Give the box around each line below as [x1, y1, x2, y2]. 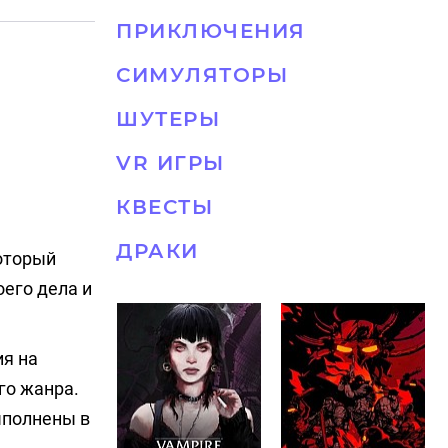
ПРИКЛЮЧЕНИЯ [116, 19, 306, 43]
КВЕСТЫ [116, 195, 213, 219]
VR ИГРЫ [116, 151, 225, 175]
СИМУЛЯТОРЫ [116, 63, 288, 87]
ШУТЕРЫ [116, 107, 220, 131]
